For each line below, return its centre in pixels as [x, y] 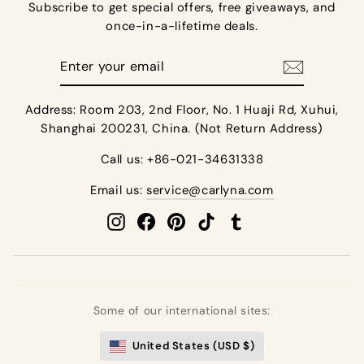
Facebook [183, 221]
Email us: [119, 191]
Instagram [154, 221]
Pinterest [212, 221]
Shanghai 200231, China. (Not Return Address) [182, 129]
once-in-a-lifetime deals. [182, 26]
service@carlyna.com [210, 191]
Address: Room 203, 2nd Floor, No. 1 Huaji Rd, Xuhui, [182, 110]
